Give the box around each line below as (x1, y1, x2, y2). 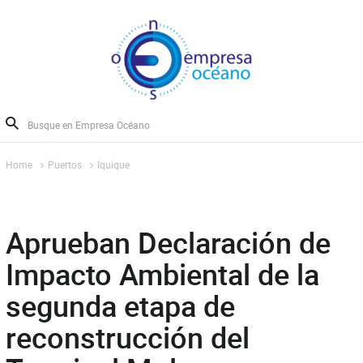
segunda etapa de (5, 286, 235, 325)
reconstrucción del (5, 318, 250, 357)
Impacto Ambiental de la (5, 254, 319, 293)
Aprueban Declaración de (5, 223, 331, 262)
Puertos (47, 158, 82, 171)
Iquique (96, 158, 130, 171)
